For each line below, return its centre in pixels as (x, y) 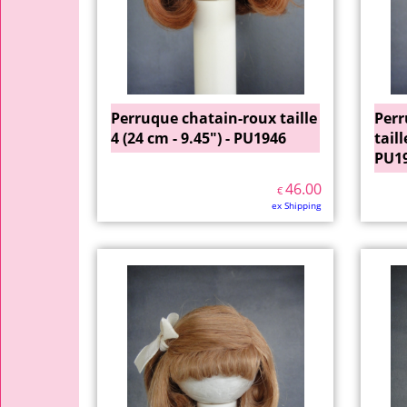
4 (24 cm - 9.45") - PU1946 (199, 138)
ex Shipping (296, 205)
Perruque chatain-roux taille (214, 118)
